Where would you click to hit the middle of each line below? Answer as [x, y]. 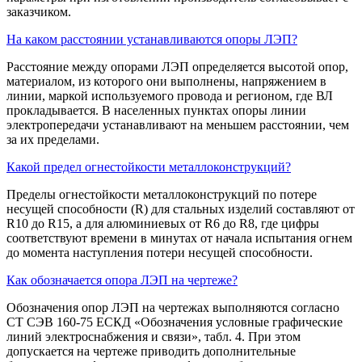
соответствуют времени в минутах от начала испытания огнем [179, 238]
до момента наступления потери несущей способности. [160, 252]
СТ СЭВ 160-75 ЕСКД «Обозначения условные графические [175, 322]
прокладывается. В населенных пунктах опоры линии [156, 110]
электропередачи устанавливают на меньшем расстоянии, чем [178, 124]
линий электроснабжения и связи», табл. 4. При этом [154, 336]
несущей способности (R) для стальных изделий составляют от [181, 208]
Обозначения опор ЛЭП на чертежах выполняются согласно [173, 307]
